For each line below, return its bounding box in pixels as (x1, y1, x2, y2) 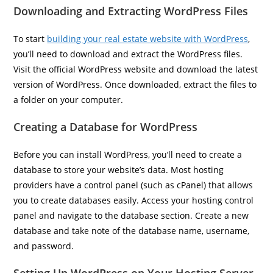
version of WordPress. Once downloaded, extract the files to (13, 79, 257, 90)
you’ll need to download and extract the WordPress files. (13, 48, 243, 60)
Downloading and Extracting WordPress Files (13, 4, 249, 18)
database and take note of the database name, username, (13, 225, 250, 236)
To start (13, 33, 48, 44)
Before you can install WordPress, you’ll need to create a (13, 149, 243, 160)
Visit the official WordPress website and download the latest (13, 63, 258, 75)
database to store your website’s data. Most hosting (13, 164, 224, 175)
